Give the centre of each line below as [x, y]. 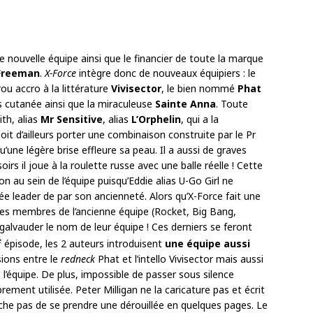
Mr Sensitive [72, 119]
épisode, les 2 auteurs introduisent [83, 243]
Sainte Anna [185, 104]
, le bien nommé [199, 89]
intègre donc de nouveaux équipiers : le [166, 73]
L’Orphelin [156, 119]
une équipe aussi [208, 243]
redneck [78, 259]
